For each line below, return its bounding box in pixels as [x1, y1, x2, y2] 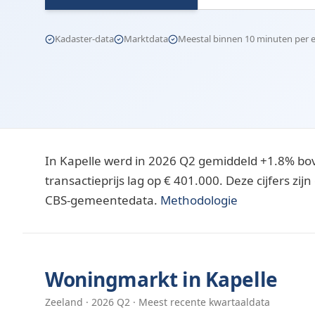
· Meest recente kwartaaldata [130, 295, 270, 309]
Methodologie [160, 192, 238, 208]
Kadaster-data [55, 32, 114, 45]
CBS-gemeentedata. [45, 192, 157, 208]
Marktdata [124, 32, 168, 45]
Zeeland [45, 295, 83, 309]
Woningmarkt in [45, 266, 205, 292]
